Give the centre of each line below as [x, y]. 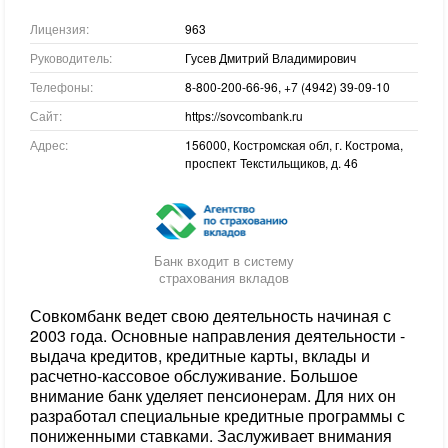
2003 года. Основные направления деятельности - [217, 336]
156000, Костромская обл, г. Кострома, [294, 145]
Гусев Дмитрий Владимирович [271, 58]
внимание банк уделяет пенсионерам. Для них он [213, 396]
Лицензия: [59, 29]
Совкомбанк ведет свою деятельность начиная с [210, 316]
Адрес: [49, 145]
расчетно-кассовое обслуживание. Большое [194, 376]
